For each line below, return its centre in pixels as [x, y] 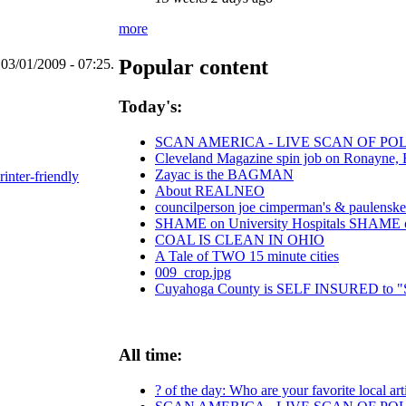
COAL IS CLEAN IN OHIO [240, 240]
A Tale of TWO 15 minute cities [247, 256]
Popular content [193, 67]
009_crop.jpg [193, 273]
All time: [150, 354]
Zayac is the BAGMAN [224, 175]
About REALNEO [210, 191]
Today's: [150, 107]
